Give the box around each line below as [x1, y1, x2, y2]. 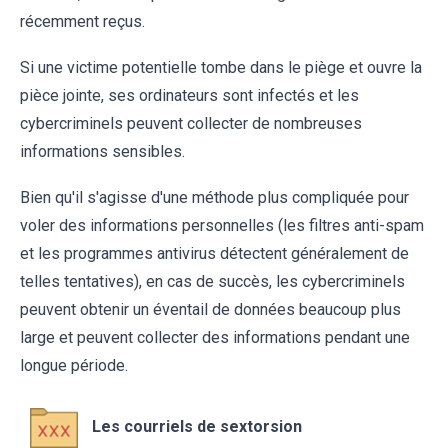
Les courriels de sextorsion [92, 417, 302, 437]
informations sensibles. [20, 142, 185, 162]
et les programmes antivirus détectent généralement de [20, 244, 409, 264]
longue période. [20, 356, 128, 376]
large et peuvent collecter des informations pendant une [20, 328, 410, 348]
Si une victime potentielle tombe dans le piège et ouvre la [20, 58, 422, 78]
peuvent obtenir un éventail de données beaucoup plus [20, 300, 401, 320]
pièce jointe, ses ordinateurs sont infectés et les [20, 86, 359, 106]
